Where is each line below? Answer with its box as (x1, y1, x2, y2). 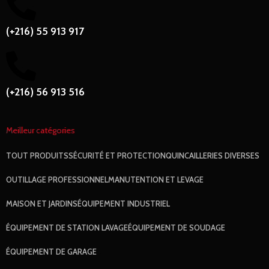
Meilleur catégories (6, 124, 76, 136)
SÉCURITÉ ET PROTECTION (68, 150, 166, 160)
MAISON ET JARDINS (6, 198, 78, 208)
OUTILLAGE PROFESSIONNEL (6, 174, 109, 184)
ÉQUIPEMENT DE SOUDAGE (128, 222, 226, 232)
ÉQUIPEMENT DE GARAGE (6, 246, 97, 256)
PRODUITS (30, 150, 69, 160)
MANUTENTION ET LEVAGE (108, 174, 204, 184)
